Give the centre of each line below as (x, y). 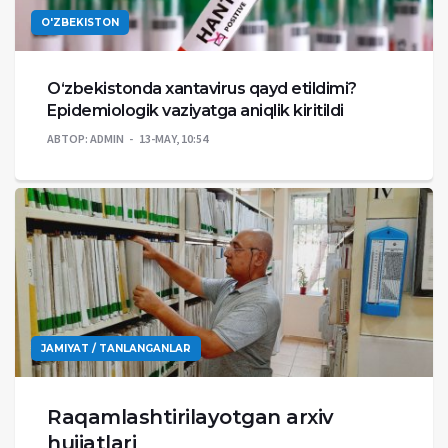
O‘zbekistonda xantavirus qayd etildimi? (202, 88)
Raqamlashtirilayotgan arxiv (190, 416)
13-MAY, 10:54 (173, 138)
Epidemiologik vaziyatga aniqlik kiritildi (195, 110)
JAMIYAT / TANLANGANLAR (116, 348)
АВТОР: (67, 138)
